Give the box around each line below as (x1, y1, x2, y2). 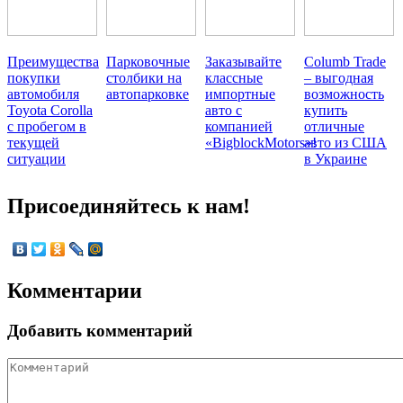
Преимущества (7, 53, 99, 69)
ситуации (7, 150, 66, 166)
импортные (205, 85, 275, 102)
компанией (205, 118, 273, 134)
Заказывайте (205, 53, 282, 69)
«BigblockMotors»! (205, 134, 317, 150)
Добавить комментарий (7, 321, 193, 341)
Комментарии (7, 279, 142, 303)
